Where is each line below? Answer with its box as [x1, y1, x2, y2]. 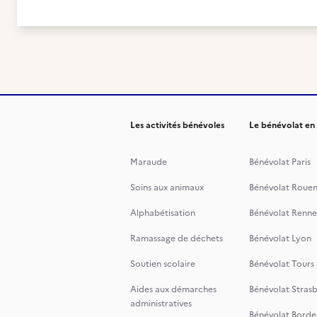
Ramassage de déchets [130, 232, 223, 245]
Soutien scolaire [130, 258, 195, 270]
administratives [130, 297, 192, 310]
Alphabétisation [130, 207, 195, 219]
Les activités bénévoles [130, 119, 224, 132]
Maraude [130, 156, 167, 168]
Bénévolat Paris [249, 156, 311, 168]
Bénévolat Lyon [249, 232, 311, 245]
